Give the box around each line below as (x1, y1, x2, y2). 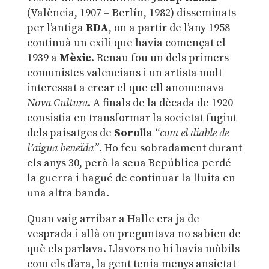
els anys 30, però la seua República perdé (26, 156, 231, 171)
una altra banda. (26, 186, 109, 201)
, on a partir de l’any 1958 (108, 21, 230, 35)
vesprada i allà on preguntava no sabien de (26, 227, 241, 241)
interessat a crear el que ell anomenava (26, 81, 224, 95)
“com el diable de (154, 126, 229, 141)
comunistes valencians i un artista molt (26, 66, 222, 80)
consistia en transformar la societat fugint (26, 111, 237, 125)
